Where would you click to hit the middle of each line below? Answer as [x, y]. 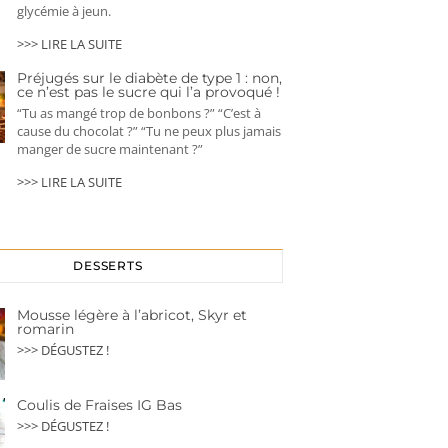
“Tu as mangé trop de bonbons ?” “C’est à [139, 113]
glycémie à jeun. [64, 11]
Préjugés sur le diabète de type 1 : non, [149, 78]
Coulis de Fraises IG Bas [99, 405]
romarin [45, 329]
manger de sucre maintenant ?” [110, 149]
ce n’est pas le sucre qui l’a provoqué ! [148, 92]
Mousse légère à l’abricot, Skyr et [132, 315]
